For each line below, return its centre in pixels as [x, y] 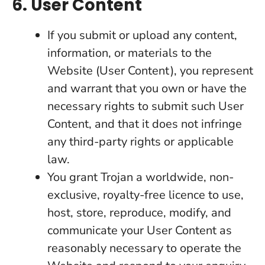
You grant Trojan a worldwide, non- [140, 177]
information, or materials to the [130, 53]
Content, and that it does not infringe [145, 124]
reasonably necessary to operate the [144, 248]
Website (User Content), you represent [150, 71]
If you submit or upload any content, [142, 35]
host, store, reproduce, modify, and [139, 213]
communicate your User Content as [140, 230]
